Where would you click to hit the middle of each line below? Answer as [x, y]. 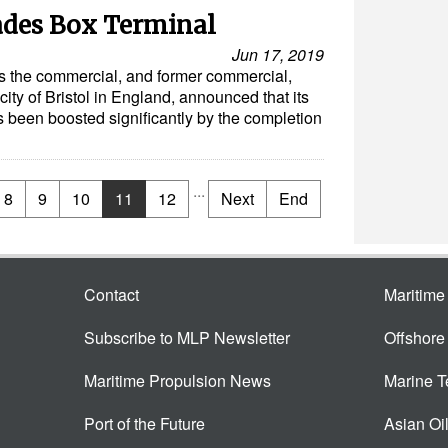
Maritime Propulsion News [177, 380]
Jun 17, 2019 [278, 54]
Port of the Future [144, 423]
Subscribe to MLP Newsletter [187, 337]
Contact [111, 294]
